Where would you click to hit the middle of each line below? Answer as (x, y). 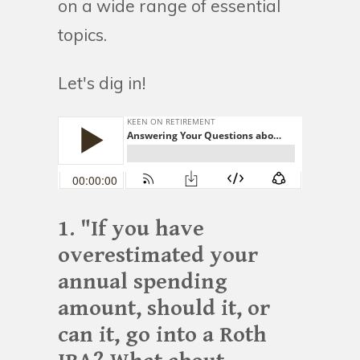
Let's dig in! (102, 82)
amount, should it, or (164, 308)
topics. (82, 34)
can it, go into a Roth (162, 335)
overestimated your (158, 255)
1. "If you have (131, 229)
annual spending (143, 282)
